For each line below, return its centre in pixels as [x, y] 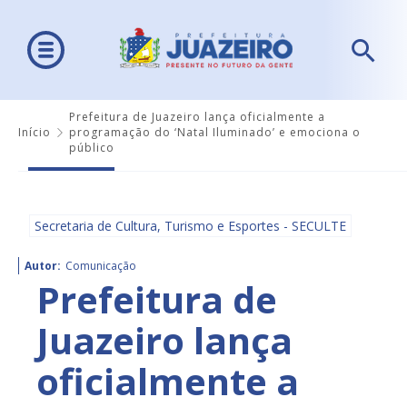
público [92, 148]
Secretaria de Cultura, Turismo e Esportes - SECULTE [190, 226]
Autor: [43, 266]
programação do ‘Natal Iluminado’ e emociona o [215, 133]
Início [35, 133]
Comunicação [101, 266]
